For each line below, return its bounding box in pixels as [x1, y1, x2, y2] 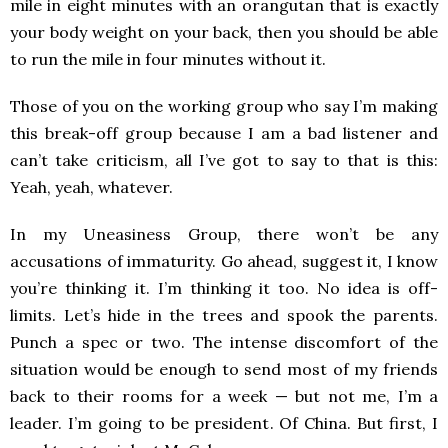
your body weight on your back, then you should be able [10, 22, 438, 42]
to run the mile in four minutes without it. [10, 49, 326, 69]
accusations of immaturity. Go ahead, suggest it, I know [10, 251, 438, 271]
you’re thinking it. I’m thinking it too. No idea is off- [10, 278, 438, 298]
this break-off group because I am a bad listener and [10, 123, 438, 143]
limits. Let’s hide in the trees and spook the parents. [10, 305, 438, 325]
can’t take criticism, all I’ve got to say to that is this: [10, 150, 438, 170]
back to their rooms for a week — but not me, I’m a [10, 386, 438, 406]
